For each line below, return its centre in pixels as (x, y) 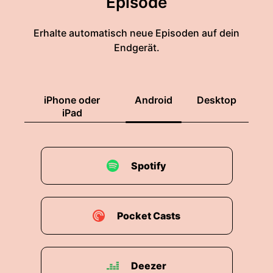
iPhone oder (72, 100)
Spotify (149, 166)
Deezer (149, 266)
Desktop (217, 100)
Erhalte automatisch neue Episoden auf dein (136, 33)
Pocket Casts (149, 216)
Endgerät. (136, 48)
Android (154, 100)
